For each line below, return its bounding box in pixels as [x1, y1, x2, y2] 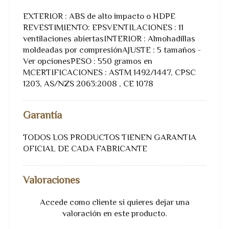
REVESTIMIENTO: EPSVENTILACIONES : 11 [23, 21, 184, 35]
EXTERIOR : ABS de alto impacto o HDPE [23, 10, 175, 24]
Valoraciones [23, 173, 80, 189]
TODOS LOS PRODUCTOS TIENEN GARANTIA [23, 131, 196, 145]
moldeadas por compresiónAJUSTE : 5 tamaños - [23, 44, 201, 57]
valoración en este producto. [62, 208, 167, 221]
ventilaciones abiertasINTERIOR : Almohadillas [23, 33, 195, 46]
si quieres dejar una [116, 196, 190, 210]
